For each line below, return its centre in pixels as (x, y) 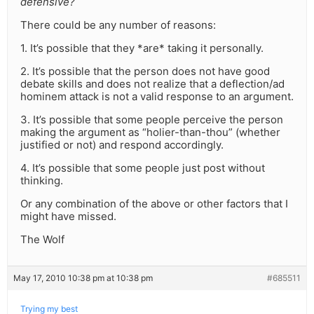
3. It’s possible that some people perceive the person (152, 120)
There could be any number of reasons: (118, 25)
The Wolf (42, 240)
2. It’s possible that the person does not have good (145, 71)
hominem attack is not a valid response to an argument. (157, 97)
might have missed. (68, 217)
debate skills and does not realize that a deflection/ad (152, 84)
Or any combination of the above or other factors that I (154, 204)
